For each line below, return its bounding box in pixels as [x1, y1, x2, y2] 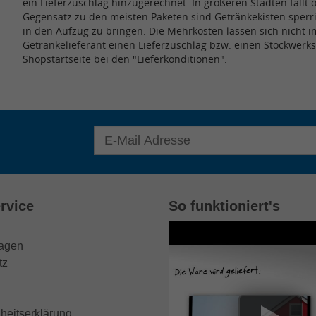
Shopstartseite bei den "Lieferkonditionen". [23, 52, 228, 66]
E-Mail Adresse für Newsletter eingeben [93, 126, 283, 138]
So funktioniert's [169, 198, 280, 214]
